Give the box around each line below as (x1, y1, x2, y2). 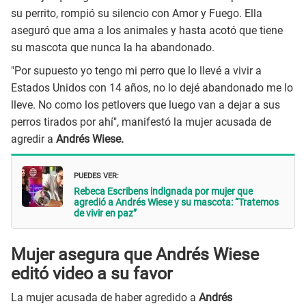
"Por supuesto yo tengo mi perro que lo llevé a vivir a (11, 64, 262, 78)
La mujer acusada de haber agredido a (11, 290, 196, 304)
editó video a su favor (11, 264, 172, 284)
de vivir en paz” (74, 207, 137, 219)
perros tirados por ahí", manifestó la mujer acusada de (11, 115, 271, 129)
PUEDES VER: (74, 167, 119, 181)
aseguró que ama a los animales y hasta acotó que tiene (11, 23, 283, 37)
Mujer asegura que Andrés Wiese (11, 245, 259, 265)
